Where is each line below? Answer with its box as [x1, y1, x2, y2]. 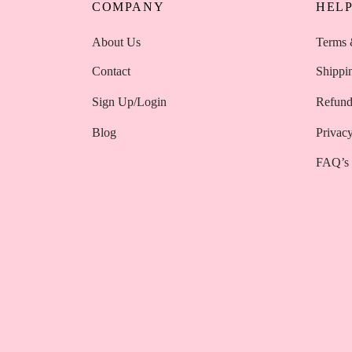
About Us [92, 35, 141, 49]
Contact [92, 65, 130, 79]
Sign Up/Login [92, 95, 167, 109]
